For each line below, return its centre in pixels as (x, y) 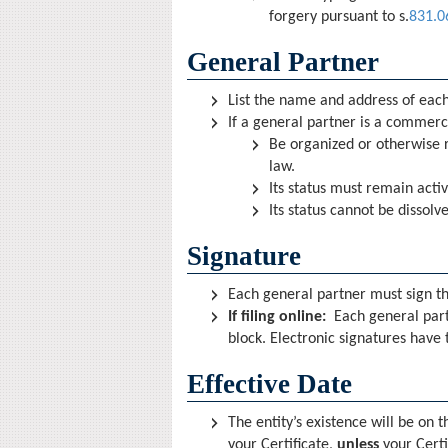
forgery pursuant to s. (339, 17)
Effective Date (269, 384)
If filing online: (277, 317)
